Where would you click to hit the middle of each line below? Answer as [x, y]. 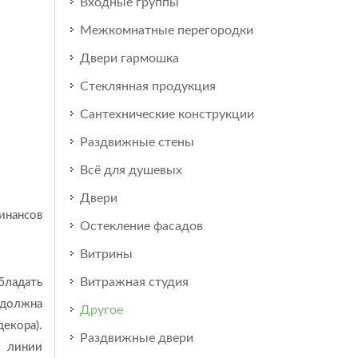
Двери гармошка [129, 58]
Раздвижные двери [136, 338]
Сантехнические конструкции [167, 114]
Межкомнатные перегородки [166, 30]
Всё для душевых [131, 170]
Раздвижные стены [137, 142]
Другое [101, 310]
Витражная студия [134, 282]
